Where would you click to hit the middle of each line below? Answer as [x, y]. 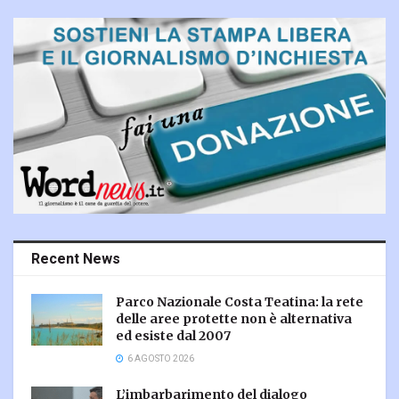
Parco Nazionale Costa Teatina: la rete [240, 302]
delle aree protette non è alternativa [234, 319]
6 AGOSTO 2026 [160, 359]
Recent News [76, 260]
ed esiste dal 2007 [173, 336]
